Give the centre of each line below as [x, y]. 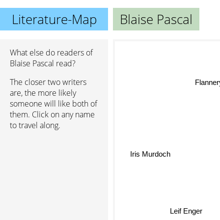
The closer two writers [48, 82]
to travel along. [35, 125]
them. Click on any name [52, 114]
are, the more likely [43, 93]
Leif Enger [185, 214]
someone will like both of [54, 104]
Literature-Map [54, 19]
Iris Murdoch [154, 146]
